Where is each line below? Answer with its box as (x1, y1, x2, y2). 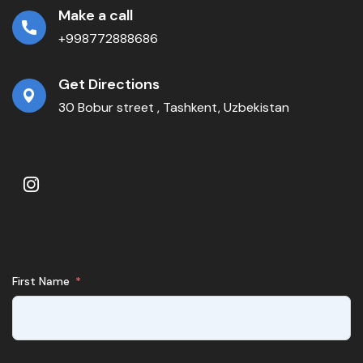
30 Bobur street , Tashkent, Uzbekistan (58, 99, 289, 117)
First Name (12, 274, 70, 289)
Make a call (58, 6, 133, 26)
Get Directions (58, 75, 160, 95)
